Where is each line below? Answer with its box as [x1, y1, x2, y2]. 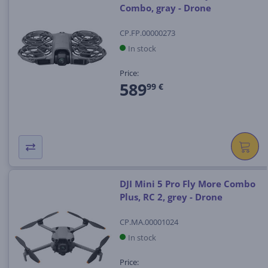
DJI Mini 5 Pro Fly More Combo [119, 178, 255, 190]
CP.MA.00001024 [119, 216, 178, 227]
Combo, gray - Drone [119, 2, 211, 14]
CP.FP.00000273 [119, 27, 175, 38]
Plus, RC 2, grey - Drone [119, 191, 223, 203]
